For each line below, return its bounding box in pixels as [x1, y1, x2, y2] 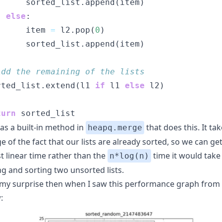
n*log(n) [110, 151, 149, 161]
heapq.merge [88, 123, 142, 133]
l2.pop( [55, 25, 95, 35]
